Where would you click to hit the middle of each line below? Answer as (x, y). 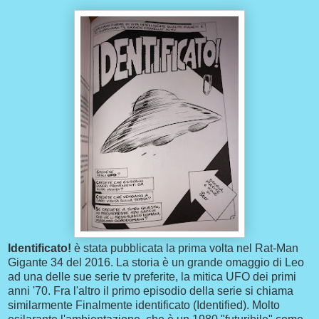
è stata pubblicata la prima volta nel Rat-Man (185, 249)
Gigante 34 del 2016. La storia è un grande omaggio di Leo (156, 263)
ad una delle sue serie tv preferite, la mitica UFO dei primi (152, 277)
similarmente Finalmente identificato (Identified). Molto (144, 305)
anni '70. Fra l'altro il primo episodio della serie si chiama (151, 291)
